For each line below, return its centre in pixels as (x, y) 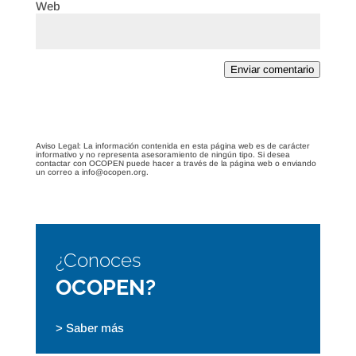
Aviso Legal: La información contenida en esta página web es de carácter (172, 146)
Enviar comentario (273, 70)
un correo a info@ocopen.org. (92, 172)
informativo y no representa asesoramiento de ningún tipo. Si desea (163, 155)
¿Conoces (98, 261)
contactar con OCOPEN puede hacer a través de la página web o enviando (176, 164)
